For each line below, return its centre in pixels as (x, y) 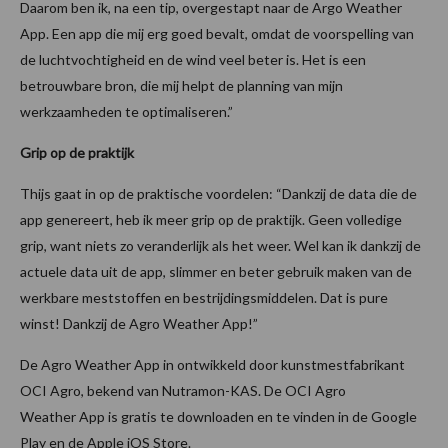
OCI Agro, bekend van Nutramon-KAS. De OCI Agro (183, 390)
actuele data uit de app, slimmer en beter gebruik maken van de (216, 271)
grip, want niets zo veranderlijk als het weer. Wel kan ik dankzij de (220, 245)
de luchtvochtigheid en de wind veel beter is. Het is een (193, 59)
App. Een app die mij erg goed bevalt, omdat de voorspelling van (217, 33)
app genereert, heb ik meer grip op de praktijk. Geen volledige (211, 219)
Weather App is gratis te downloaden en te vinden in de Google (218, 416)
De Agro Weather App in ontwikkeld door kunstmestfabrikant (212, 364)
